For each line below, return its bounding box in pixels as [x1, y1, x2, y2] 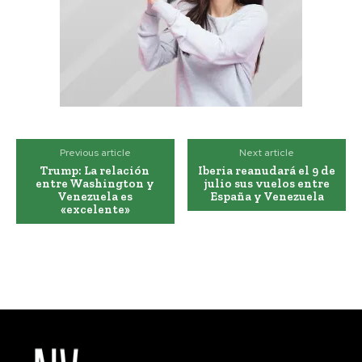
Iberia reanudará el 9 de [198, 163, 336, 179]
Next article [239, 146, 295, 160]
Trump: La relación [40, 163, 150, 179]
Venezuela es [57, 189, 133, 204]
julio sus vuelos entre [204, 176, 330, 192]
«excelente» [60, 202, 130, 217]
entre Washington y [36, 176, 155, 192]
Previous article [59, 146, 131, 160]
